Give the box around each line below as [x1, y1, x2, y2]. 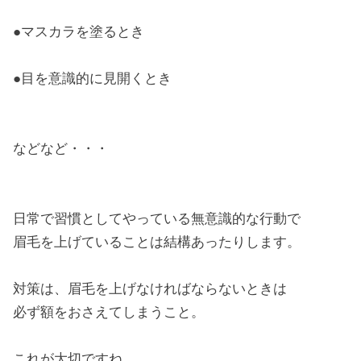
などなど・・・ [13, 141, 110, 157]
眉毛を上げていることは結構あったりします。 [13, 234, 301, 251]
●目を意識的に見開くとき [13, 71, 172, 87]
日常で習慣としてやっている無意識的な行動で [13, 211, 301, 227]
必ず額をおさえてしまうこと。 [13, 305, 205, 321]
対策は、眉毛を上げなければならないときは [13, 281, 288, 297]
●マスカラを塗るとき [13, 24, 145, 40]
